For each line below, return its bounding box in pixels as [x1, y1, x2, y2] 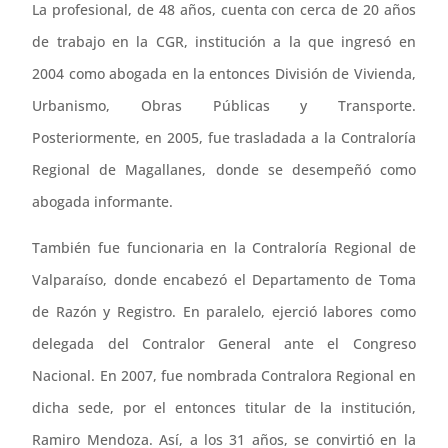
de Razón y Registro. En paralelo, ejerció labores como [32, 301, 416, 321]
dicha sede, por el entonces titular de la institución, [32, 397, 416, 417]
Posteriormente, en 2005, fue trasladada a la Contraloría [32, 127, 416, 147]
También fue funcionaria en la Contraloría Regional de [32, 237, 416, 257]
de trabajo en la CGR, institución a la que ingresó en [32, 31, 416, 51]
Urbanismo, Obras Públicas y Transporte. [32, 95, 416, 115]
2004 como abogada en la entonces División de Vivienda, [32, 63, 416, 83]
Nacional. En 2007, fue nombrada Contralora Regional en [32, 365, 416, 385]
